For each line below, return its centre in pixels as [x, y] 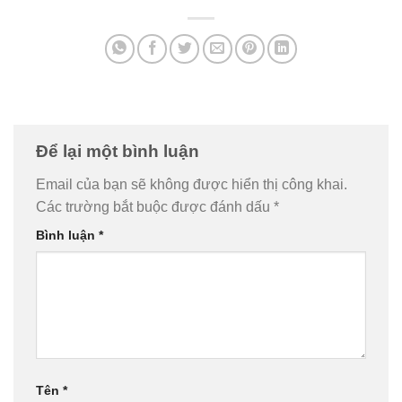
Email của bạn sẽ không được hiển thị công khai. [192, 185]
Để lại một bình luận [120, 151]
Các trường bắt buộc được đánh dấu [155, 207]
